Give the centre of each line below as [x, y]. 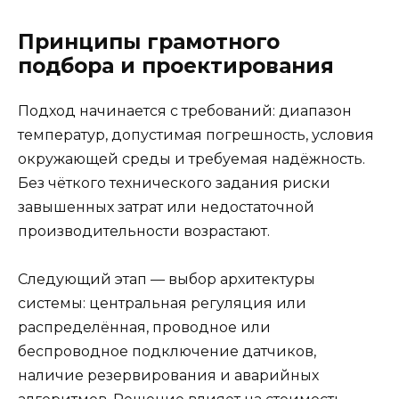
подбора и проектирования [176, 65]
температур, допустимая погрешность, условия [196, 134]
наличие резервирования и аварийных [168, 375]
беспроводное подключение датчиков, [167, 351]
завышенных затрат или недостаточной [166, 207]
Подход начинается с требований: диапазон [185, 110]
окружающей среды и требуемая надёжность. [191, 159]
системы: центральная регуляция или [162, 303]
